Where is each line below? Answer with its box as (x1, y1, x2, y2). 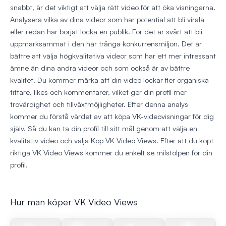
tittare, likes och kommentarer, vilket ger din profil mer (10, 87, 187, 97)
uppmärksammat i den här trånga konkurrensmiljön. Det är (10, 39, 202, 49)
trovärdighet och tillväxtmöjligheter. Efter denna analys (10, 99, 188, 109)
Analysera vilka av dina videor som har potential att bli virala (10, 15, 204, 25)
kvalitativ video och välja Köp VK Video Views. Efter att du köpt (10, 136, 213, 146)
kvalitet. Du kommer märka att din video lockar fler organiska (10, 75, 209, 85)
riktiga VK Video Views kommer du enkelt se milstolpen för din (10, 148, 212, 158)
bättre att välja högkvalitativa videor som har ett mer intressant (10, 51, 216, 61)
